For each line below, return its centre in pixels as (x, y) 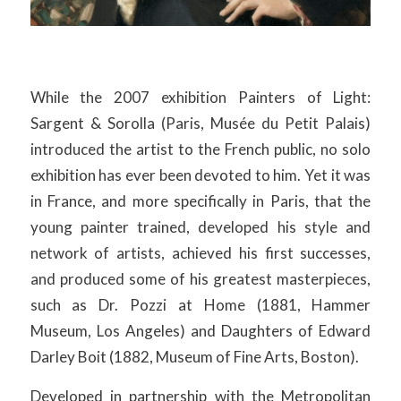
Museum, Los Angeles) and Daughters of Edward (200, 331)
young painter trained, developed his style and (200, 227)
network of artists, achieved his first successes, (200, 253)
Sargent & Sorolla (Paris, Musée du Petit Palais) (200, 124)
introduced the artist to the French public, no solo (200, 149)
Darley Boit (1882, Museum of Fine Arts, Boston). (194, 357)
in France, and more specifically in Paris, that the (200, 201)
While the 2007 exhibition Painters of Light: (200, 98)
